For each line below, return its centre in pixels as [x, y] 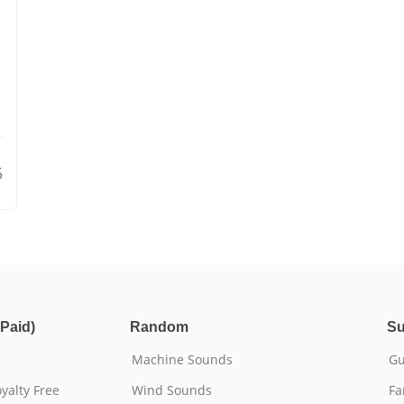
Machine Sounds [182, 359]
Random [159, 327]
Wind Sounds [172, 390]
